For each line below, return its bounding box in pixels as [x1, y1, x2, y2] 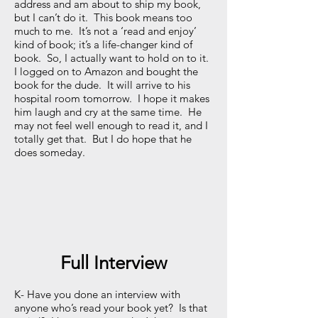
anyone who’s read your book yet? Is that [14, 301, 207, 314]
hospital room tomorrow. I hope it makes [14, 92, 209, 105]
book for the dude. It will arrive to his [14, 78, 190, 92]
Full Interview [60, 252, 167, 274]
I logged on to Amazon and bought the [14, 65, 198, 78]
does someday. [14, 146, 91, 159]
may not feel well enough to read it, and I [14, 119, 208, 132]
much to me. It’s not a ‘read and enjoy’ [14, 24, 197, 38]
